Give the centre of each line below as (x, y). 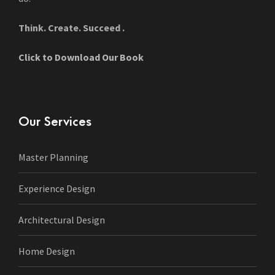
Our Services (55, 122)
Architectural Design (62, 220)
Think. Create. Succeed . (72, 28)
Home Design (47, 251)
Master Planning (53, 157)
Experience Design (57, 188)
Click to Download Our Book (81, 57)
